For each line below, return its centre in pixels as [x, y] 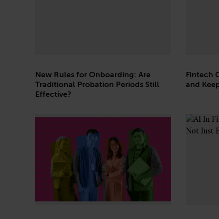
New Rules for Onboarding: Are [93, 75]
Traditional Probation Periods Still [97, 84]
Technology [68, 17]
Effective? [53, 94]
